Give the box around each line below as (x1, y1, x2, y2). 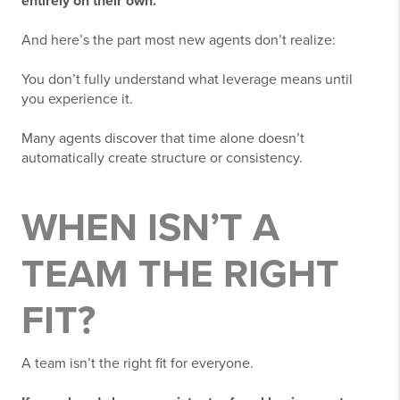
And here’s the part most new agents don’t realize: (21, 31, 336, 50)
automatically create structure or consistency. (21, 149, 303, 168)
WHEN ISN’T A (21, 204, 279, 253)
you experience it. (21, 90, 133, 109)
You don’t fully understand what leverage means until (21, 71, 353, 89)
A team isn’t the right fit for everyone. (21, 354, 254, 373)
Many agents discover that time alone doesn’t (21, 129, 304, 148)
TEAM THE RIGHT (21, 251, 339, 299)
